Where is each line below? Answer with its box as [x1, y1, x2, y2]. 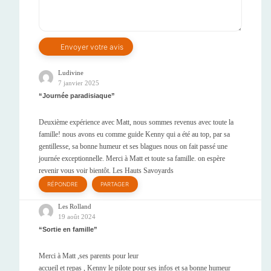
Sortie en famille [42, 225, 94, 233]
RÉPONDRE [47, 181, 79, 188]
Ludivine [58, 68, 83, 76]
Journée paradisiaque [42, 91, 111, 99]
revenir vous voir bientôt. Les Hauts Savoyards [39, 166, 174, 175]
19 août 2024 [58, 212, 96, 220]
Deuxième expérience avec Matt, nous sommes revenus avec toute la [39, 118, 233, 127]
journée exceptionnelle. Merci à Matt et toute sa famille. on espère [39, 154, 225, 163]
